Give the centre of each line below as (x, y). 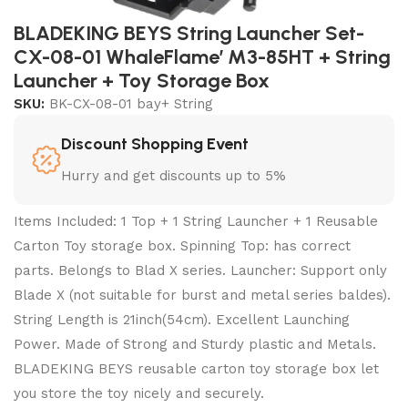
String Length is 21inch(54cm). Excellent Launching (182, 319)
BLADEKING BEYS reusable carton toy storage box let (196, 368)
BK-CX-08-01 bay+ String (131, 103)
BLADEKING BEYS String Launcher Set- (189, 33)
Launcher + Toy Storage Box (142, 80)
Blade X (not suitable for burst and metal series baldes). (202, 295)
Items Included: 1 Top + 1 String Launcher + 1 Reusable (196, 221)
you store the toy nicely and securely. (139, 393)
